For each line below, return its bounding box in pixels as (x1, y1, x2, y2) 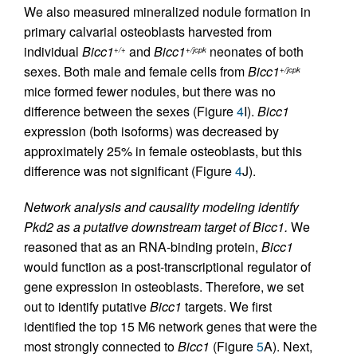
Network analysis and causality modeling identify (24, 198, 299, 216)
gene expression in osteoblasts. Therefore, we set (24, 277, 304, 296)
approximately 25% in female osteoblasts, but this (24, 142, 302, 160)
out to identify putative (24, 297, 150, 316)
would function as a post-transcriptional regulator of (24, 257, 311, 276)
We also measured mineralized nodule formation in (24, 2, 311, 21)
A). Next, (264, 337, 312, 355)
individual (24, 42, 82, 61)
